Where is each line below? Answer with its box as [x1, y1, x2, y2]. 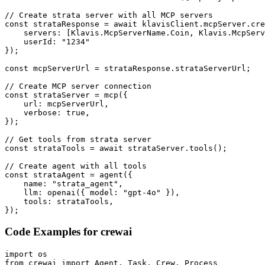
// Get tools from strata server [5, 134, 151, 144]
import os [5, 250, 47, 259]
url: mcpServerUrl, [5, 99, 109, 108]
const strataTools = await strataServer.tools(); [5, 143, 227, 153]
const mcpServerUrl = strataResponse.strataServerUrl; [5, 63, 251, 73]
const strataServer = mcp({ [5, 90, 128, 99]
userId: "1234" [5, 37, 90, 46]
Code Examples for [5, 225, 101, 238]
